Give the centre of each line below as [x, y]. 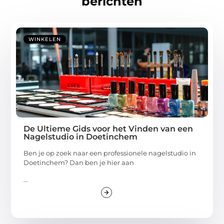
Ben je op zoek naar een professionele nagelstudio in [110, 153]
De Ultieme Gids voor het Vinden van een [108, 129]
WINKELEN [45, 39]
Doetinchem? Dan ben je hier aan [79, 163]
